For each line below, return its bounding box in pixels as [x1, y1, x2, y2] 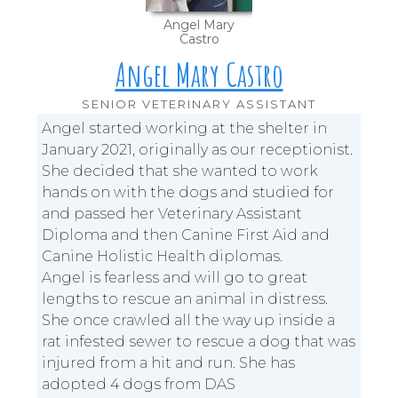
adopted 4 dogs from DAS [42, 376, 236, 394]
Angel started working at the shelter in [42, 120, 328, 138]
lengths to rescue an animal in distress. [42, 291, 329, 308]
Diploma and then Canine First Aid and [42, 227, 330, 244]
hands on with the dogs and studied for [42, 184, 335, 202]
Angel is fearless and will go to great [42, 269, 308, 287]
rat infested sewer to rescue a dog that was [42, 333, 356, 351]
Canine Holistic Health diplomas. [42, 248, 283, 266]
